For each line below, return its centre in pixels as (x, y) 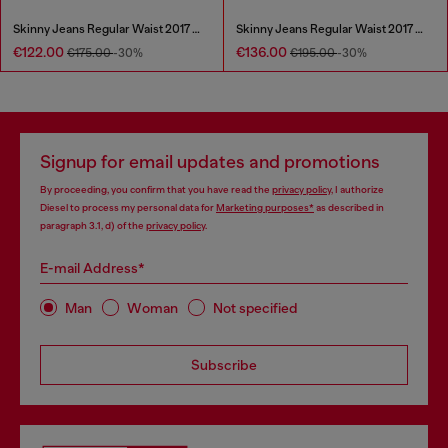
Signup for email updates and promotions (210, 162)
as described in (349, 208)
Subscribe (224, 365)
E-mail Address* (92, 268)
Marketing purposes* (265, 208)
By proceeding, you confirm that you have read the (156, 190)
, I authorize (357, 190)
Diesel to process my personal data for (128, 208)
